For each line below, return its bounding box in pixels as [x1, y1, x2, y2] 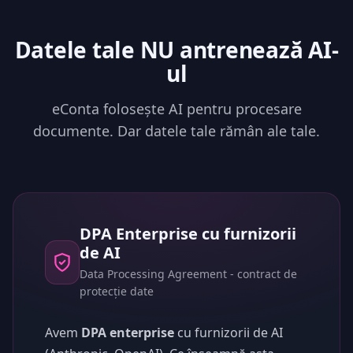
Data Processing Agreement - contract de [79, 266, 297, 281]
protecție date [79, 284, 154, 299]
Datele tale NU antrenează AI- [14, 35, 339, 65]
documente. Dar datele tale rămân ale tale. [33, 121, 320, 140]
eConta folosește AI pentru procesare [51, 99, 302, 118]
